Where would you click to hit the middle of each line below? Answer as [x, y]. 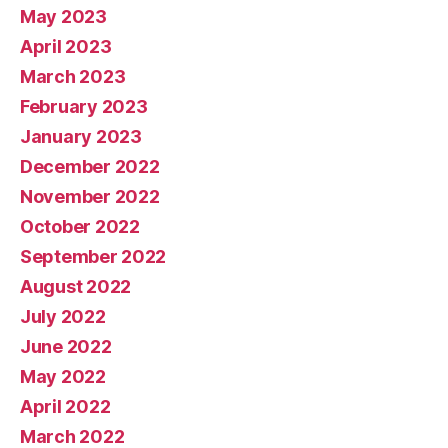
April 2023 [66, 47]
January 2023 [81, 137]
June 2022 [66, 347]
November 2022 [90, 197]
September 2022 [93, 257]
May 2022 [63, 377]
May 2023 [63, 17]
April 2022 [65, 407]
